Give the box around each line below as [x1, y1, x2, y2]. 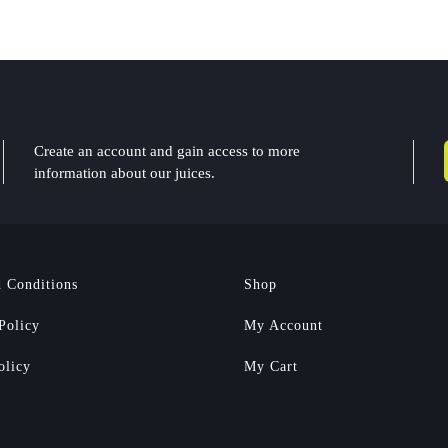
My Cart [244, 359, 298, 374]
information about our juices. [34, 165, 215, 181]
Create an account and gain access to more [34, 143, 300, 159]
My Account [244, 318, 323, 333]
